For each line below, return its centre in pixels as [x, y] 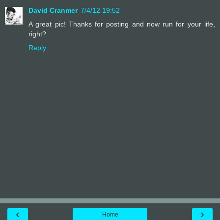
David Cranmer [53, 10]
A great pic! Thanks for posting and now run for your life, [122, 24]
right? [37, 34]
